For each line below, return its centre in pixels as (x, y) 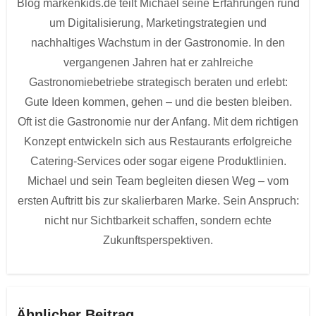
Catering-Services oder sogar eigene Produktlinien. (158, 162)
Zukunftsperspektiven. (158, 241)
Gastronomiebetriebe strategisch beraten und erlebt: (158, 83)
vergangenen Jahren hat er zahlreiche (158, 63)
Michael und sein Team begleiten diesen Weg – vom (158, 181)
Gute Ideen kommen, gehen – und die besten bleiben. (158, 102)
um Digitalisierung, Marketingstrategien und (158, 23)
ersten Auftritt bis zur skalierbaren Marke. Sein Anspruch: (158, 201)
